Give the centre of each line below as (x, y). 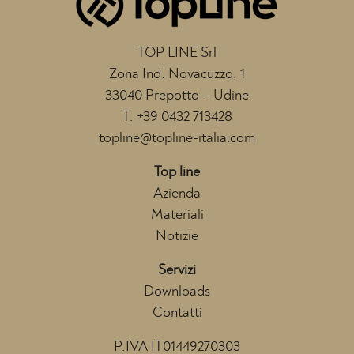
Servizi (177, 271)
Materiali (177, 215)
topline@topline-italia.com (177, 139)
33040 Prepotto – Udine (177, 96)
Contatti (177, 313)
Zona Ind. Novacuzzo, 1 (177, 75)
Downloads (177, 292)
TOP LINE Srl (177, 53)
